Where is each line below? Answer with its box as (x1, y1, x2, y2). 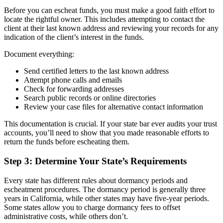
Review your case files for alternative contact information (24, 103, 203, 111)
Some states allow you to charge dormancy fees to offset (4, 203, 180, 212)
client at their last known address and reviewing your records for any (4, 24, 219, 33)
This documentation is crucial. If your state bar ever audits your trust (4, 119, 217, 128)
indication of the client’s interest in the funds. (4, 33, 144, 42)
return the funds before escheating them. (4, 137, 129, 146)
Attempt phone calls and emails (24, 76, 122, 85)
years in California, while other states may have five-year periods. (4, 194, 209, 203)
